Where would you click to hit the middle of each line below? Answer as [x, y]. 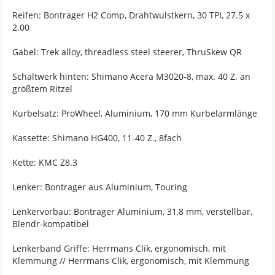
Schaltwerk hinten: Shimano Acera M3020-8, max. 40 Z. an [131, 76]
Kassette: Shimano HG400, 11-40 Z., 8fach [97, 137]
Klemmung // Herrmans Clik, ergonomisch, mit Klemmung [131, 260]
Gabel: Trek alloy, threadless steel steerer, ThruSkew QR [127, 52]
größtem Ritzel [42, 88]
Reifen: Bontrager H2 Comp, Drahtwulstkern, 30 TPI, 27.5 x [131, 15]
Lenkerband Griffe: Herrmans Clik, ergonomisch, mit [119, 248]
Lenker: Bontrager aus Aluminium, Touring [100, 187]
